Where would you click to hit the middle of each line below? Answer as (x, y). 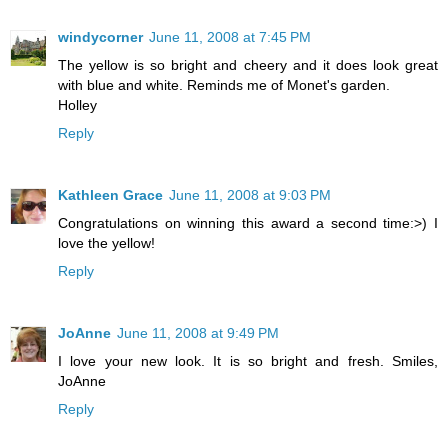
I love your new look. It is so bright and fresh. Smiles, (248, 360)
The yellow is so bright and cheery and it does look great (248, 64)
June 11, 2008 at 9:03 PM (250, 194)
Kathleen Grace (110, 194)
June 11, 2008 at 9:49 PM (198, 332)
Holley (77, 104)
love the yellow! (106, 242)
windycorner (100, 36)
